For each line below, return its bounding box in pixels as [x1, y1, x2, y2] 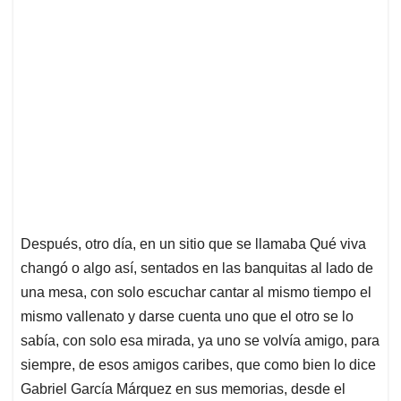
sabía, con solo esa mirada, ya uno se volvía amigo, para [21, 333, 380, 349]
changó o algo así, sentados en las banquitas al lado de [21, 260, 373, 277]
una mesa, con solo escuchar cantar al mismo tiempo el [21, 285, 371, 301]
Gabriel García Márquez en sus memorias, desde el [21, 381, 346, 397]
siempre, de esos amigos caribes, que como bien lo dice [21, 357, 376, 373]
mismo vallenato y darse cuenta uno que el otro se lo [21, 309, 354, 325]
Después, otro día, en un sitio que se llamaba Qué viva [21, 236, 366, 252]
